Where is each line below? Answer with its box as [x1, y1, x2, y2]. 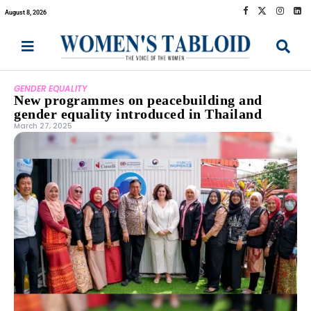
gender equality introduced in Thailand [14, 106, 262, 122]
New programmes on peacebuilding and [14, 92, 262, 108]
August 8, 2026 [5, 8, 47, 16]
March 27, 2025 [14, 121, 72, 132]
